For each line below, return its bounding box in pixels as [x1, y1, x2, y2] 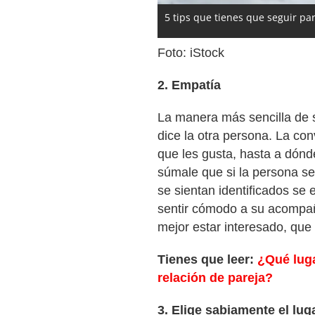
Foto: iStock [157, 46, 224, 60]
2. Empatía [157, 78, 221, 92]
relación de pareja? [157, 271, 273, 285]
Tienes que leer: [157, 252, 257, 266]
